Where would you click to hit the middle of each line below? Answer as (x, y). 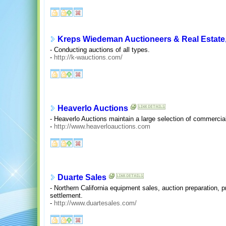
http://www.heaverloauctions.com (102, 126)
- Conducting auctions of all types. (100, 49)
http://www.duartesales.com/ (95, 203)
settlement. (66, 195)
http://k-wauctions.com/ (88, 57)
